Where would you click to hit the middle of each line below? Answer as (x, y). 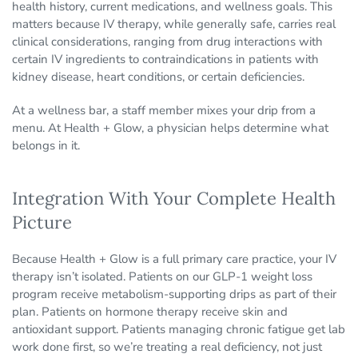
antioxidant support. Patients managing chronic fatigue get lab (179, 330)
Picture (42, 223)
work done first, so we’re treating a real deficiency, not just (167, 347)
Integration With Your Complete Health (174, 199)
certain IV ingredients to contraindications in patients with (165, 60)
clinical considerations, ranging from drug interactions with (167, 42)
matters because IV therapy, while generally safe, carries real (174, 24)
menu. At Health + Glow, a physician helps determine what (170, 128)
